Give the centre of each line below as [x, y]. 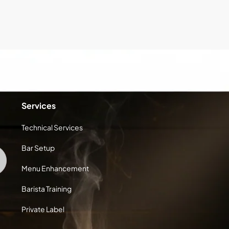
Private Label [43, 209]
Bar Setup [38, 148]
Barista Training [46, 189]
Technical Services [52, 127]
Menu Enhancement [55, 168]
